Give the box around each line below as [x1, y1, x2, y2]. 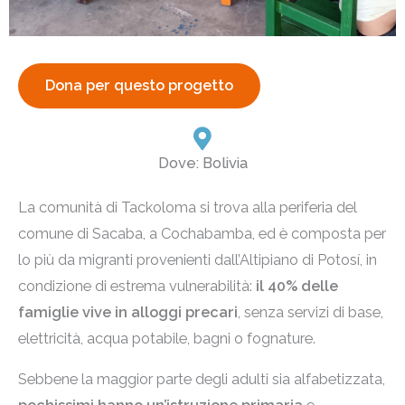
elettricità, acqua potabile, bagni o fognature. [18, 330, 316, 347]
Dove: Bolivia [157, 155, 248, 172]
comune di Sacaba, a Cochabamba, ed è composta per [18, 225, 386, 242]
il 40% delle [256, 278, 338, 295]
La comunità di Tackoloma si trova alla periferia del [18, 199, 357, 216]
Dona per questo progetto [45, 77, 233, 94]
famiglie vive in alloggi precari [18, 304, 238, 321]
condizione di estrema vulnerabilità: [18, 278, 256, 295]
